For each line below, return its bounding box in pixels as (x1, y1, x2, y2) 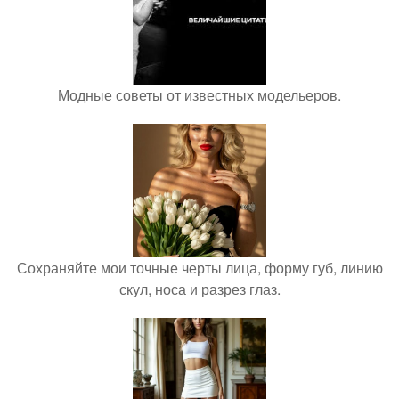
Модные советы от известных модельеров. (58, 85, 341, 106)
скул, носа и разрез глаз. (118, 279, 281, 300)
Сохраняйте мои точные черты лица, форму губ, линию (16, 257, 383, 279)
